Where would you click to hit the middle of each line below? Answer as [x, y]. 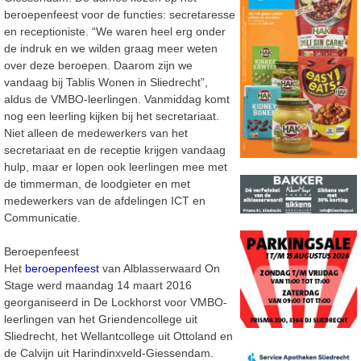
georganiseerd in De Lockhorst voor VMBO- [116, 302]
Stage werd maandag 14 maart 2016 [98, 285]
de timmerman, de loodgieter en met [97, 183]
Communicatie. [42, 217]
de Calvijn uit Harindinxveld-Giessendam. [109, 353]
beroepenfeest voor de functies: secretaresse [120, 14]
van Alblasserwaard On [160, 268]
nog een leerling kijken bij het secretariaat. [112, 116]
